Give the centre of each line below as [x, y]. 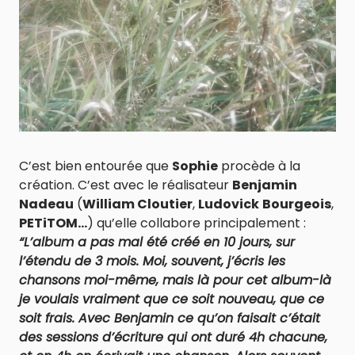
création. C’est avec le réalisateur [126, 185]
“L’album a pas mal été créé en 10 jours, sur [157, 242]
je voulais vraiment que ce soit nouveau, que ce [172, 299]
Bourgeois [297, 204]
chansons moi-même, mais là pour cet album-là [175, 280]
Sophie [195, 166]
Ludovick [229, 204]
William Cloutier [137, 204]
